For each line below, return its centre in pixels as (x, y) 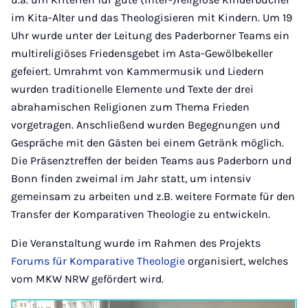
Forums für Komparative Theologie (98, 261)
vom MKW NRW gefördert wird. (87, 279)
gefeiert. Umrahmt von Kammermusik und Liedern (137, 71)
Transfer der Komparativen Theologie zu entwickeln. (141, 214)
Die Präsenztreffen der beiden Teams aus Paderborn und (151, 161)
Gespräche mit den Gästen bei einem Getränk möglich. (147, 143)
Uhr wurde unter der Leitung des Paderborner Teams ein (150, 35)
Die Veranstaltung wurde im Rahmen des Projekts (136, 243)
